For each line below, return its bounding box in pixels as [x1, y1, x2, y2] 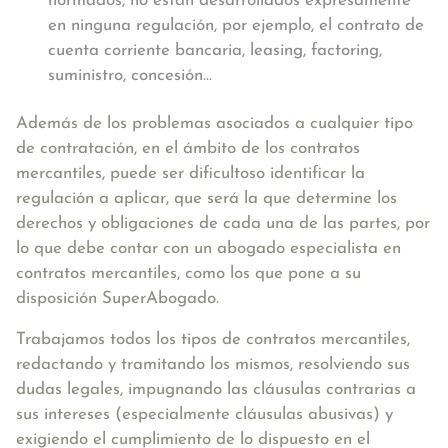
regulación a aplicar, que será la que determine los [16, 190, 397, 207]
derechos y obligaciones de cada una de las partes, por [16, 215, 430, 232]
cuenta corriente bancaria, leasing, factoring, [48, 42, 382, 59]
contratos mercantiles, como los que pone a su [16, 265, 361, 282]
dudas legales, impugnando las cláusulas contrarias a [16, 381, 416, 398]
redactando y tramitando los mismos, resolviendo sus [16, 356, 410, 373]
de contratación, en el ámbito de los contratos [16, 140, 360, 157]
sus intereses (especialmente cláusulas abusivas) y [16, 406, 393, 423]
